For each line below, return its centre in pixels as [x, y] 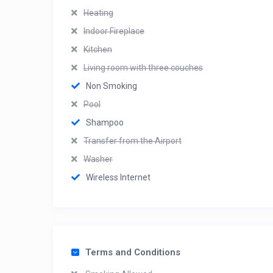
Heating [98, 13]
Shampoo [105, 122]
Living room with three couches [143, 68]
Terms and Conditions [133, 252]
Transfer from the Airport [133, 141]
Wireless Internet [118, 177]
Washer [98, 159]
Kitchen [98, 49]
